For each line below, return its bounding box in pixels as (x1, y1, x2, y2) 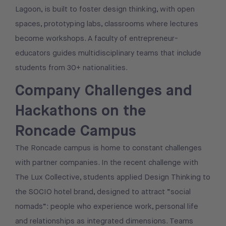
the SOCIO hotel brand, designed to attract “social (15, 187, 191, 197)
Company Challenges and (15, 81, 192, 100)
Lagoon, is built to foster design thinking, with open (15, 4, 195, 15)
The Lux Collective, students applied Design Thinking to (15, 172, 210, 183)
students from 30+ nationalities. (15, 63, 128, 73)
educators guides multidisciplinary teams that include (15, 48, 201, 59)
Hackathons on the (15, 101, 146, 121)
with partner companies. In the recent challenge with (15, 157, 198, 168)
